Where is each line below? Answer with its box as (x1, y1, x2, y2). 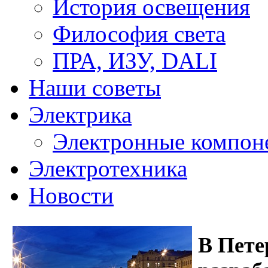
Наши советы (29, 75, 161, 100)
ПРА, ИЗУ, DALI (53, 48, 217, 74)
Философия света (53, 21, 226, 47)
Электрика (29, 102, 132, 127)
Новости (29, 182, 114, 208)
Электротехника (29, 156, 187, 181)
